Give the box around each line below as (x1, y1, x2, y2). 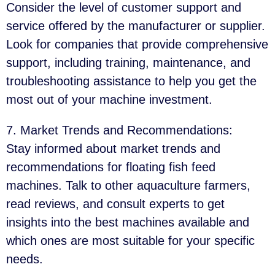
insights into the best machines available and (6, 215, 249, 229)
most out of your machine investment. (6, 92, 212, 106)
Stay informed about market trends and (6, 141, 220, 155)
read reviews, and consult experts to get (6, 196, 225, 211)
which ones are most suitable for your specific (6, 233, 255, 247)
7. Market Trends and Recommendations (6, 123, 229, 137)
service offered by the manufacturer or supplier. (6, 18, 265, 33)
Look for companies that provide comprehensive (6, 37, 268, 51)
